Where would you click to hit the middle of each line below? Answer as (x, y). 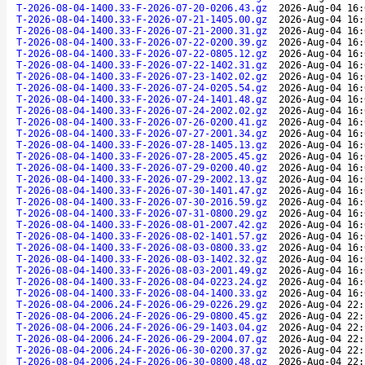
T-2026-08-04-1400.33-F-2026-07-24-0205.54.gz (142, 88)
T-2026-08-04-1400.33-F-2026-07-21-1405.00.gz (142, 19)
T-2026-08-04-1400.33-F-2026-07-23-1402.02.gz (142, 76)
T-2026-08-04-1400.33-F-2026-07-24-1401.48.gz (142, 99)
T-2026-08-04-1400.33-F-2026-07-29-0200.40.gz (142, 167)
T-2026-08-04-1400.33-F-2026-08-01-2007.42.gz (142, 224)
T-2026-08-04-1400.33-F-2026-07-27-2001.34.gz (142, 133)
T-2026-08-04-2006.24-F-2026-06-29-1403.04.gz (142, 327)
